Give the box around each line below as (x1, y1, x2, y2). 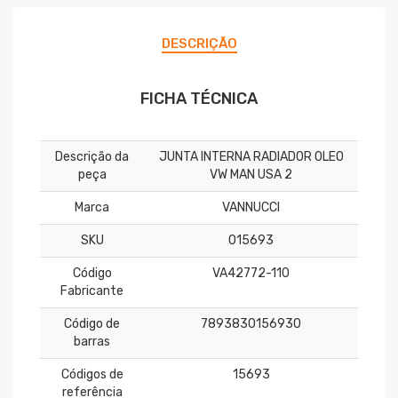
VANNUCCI (222, 200, 280, 216)
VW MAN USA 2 (210, 167, 292, 183)
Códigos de (60, 367, 123, 383)
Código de (64, 316, 120, 332)
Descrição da (55, 149, 129, 165)
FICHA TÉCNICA (140, 89, 258, 109)
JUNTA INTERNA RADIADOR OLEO (158, 149, 344, 165)
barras (74, 334, 110, 350)
